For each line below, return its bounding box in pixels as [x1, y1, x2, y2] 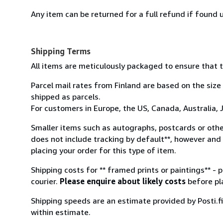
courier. [31, 176, 60, 186]
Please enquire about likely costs [60, 176, 186, 186]
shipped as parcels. [31, 91, 101, 102]
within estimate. [31, 207, 91, 217]
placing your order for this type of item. [31, 145, 176, 155]
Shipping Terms [31, 46, 91, 56]
